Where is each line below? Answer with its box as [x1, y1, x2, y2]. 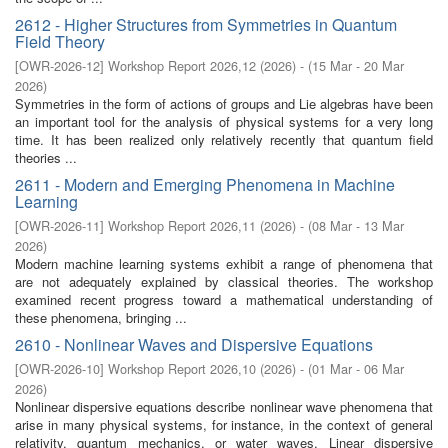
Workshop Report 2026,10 [108, 359, 256, 378]
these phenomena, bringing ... [15, 308, 187, 327]
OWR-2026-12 [19, 56, 100, 75]
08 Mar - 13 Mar [312, 216, 404, 235]
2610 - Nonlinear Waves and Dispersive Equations [15, 333, 373, 356]
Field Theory [15, 30, 105, 53]
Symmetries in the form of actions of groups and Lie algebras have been [15, 94, 433, 113]
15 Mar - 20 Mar [312, 56, 404, 75]
